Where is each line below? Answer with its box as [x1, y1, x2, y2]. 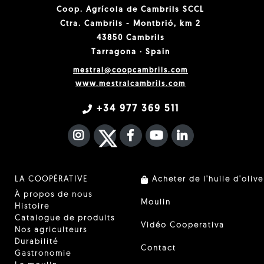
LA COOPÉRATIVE [15, 176, 88, 184]
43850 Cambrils [96, 34, 165, 42]
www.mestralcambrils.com [75, 81, 186, 88]
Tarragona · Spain [91, 48, 170, 57]
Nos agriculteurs [15, 226, 87, 235]
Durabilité [15, 238, 58, 246]
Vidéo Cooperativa [141, 222, 225, 230]
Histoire [15, 203, 49, 211]
